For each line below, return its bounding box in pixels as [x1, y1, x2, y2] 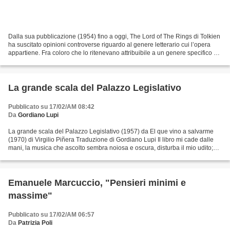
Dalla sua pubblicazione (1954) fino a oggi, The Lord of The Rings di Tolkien [8, 33, 220, 41]
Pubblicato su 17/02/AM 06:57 [8, 211, 94, 219]
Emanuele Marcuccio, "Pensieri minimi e [8, 178, 186, 188]
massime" [8, 190, 52, 201]
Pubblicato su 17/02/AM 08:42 [8, 103, 94, 111]
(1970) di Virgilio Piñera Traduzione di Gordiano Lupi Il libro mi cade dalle [8, 136, 214, 144]
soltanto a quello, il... [8, 57, 65, 65]
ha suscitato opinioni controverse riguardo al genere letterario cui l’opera [8, 41, 210, 49]
